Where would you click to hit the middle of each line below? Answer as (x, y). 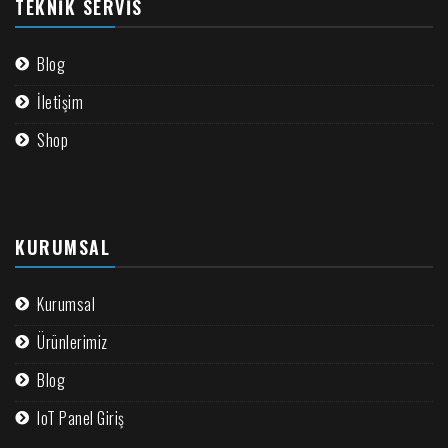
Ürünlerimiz (72, 341)
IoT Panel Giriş (81, 417)
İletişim (60, 101)
